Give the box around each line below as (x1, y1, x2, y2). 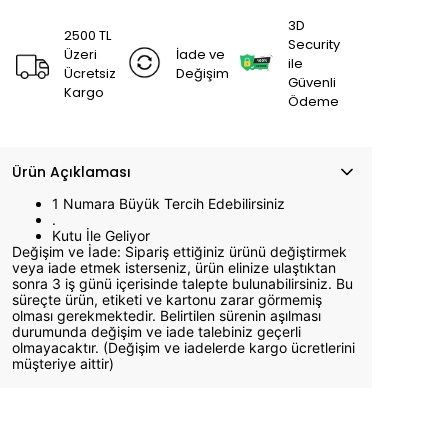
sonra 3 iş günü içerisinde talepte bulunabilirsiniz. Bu (12, 275, 353, 292)
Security (288, 35, 341, 54)
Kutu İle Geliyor (52, 227, 150, 244)
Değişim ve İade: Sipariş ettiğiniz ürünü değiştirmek (12, 243, 347, 260)
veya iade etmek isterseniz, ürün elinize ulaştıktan (12, 259, 336, 276)
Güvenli (288, 73, 337, 92)
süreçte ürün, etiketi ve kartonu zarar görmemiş (12, 291, 322, 308)
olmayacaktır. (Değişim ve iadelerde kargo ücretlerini (12, 339, 355, 356)
